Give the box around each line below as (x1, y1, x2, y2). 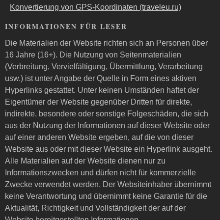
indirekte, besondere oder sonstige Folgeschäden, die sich (5, 110, 208, 118)
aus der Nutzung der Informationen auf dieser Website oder (5, 121, 210, 130)
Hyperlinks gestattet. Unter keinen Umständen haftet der (5, 86, 199, 94)
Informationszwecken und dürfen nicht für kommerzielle (5, 168, 196, 177)
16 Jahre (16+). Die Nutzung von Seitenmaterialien (5, 51, 181, 59)
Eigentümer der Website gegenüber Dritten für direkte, (5, 98, 192, 106)
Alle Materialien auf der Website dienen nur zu (5, 157, 165, 165)
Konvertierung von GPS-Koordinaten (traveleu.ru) (10, 3, 181, 11)
